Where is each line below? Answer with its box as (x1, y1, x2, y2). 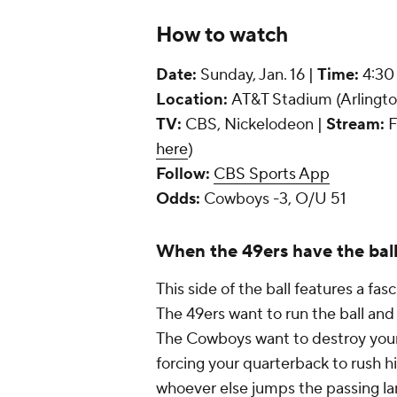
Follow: (156, 164, 210, 185)
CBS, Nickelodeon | (182, 114, 326, 136)
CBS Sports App (214, 164, 330, 185)
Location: (156, 90, 228, 111)
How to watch (156, 21, 288, 50)
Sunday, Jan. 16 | (197, 65, 317, 86)
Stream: (326, 114, 385, 136)
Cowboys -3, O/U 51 (200, 189, 346, 210)
